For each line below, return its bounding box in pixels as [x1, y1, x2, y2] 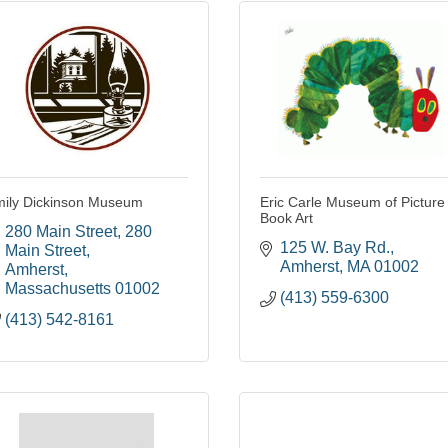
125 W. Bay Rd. [280, 239, 390, 257]
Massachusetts [5, 280, 111, 298]
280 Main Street [5, 223, 117, 241]
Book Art [260, 210, 313, 227]
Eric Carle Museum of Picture [260, 194, 445, 211]
